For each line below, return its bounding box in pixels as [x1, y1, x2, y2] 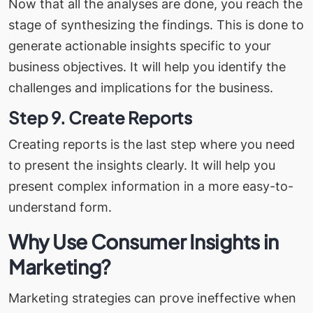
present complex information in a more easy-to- [8, 178, 293, 194]
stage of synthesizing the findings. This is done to [8, 17, 304, 32]
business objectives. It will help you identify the [8, 59, 286, 74]
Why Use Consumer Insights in [8, 228, 279, 254]
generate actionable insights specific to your [8, 38, 271, 53]
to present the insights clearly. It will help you [8, 157, 275, 173]
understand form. [8, 199, 119, 214]
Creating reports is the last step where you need [8, 136, 295, 152]
